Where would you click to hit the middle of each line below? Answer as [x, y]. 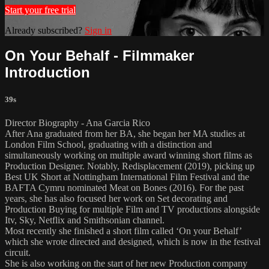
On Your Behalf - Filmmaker [99, 56]
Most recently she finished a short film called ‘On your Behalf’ [123, 231]
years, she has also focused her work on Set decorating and [116, 198]
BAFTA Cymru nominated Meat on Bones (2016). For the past [124, 187]
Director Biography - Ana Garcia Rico [77, 122]
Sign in [98, 30]
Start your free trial [40, 10]
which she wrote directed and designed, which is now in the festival [133, 241]
